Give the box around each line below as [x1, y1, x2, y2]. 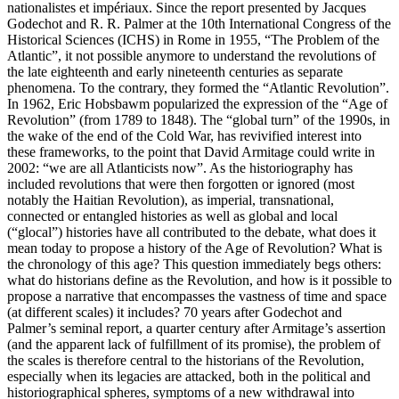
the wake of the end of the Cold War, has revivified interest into [7, 128, 362, 144]
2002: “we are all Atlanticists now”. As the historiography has [7, 160, 353, 176]
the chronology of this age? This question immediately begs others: [7, 256, 381, 273]
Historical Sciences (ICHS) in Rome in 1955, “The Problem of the [7, 32, 379, 48]
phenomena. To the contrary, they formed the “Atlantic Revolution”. [7, 80, 389, 96]
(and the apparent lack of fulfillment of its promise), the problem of [7, 337, 380, 353]
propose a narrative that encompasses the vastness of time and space [7, 289, 387, 305]
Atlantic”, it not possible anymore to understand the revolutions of [7, 48, 376, 64]
